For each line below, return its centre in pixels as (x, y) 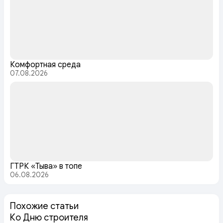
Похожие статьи (44, 206)
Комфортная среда (45, 64)
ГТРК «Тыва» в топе (46, 166)
